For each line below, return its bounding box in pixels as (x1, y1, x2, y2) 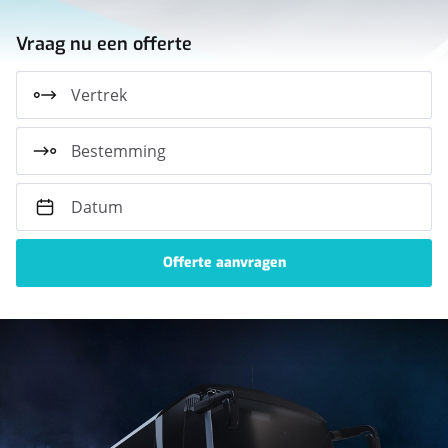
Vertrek (71, 83, 127, 106)
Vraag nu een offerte (16, 31, 192, 56)
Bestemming (71, 139, 166, 162)
